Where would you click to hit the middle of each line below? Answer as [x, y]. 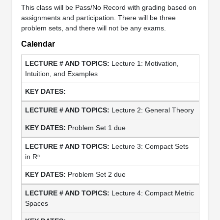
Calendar [38, 44]
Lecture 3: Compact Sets [150, 146]
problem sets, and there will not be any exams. [93, 28]
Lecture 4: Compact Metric [152, 193]
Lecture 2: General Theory [152, 110]
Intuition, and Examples [62, 73]
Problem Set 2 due [96, 174]
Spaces [37, 203]
